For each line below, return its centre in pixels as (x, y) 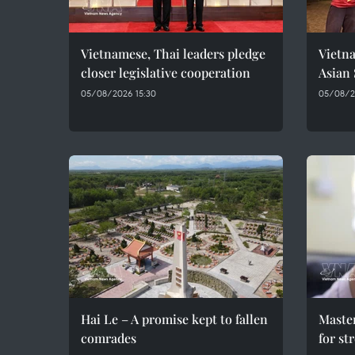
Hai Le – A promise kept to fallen (174, 319)
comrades (109, 338)
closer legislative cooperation (166, 73)
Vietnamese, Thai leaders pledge (173, 53)
